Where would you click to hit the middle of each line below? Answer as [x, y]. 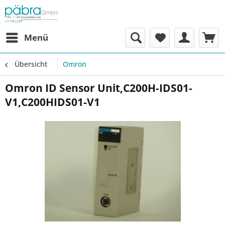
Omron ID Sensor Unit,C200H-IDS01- [99, 88]
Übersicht [31, 64]
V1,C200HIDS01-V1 [52, 102]
